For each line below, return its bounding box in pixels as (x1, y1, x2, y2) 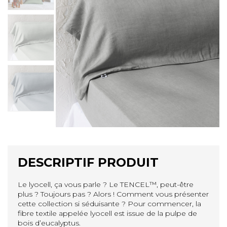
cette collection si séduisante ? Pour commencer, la (18, 199, 201, 208)
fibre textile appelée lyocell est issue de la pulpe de (18, 208, 197, 218)
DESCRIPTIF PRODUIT (18, 155, 159, 170)
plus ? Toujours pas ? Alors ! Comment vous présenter (18, 189, 209, 199)
